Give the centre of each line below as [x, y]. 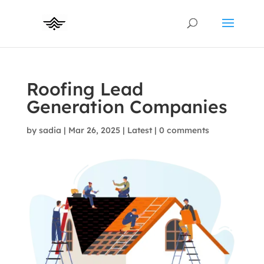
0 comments [184, 130]
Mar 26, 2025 [94, 130]
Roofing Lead [85, 89]
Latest [139, 130]
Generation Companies [127, 107]
